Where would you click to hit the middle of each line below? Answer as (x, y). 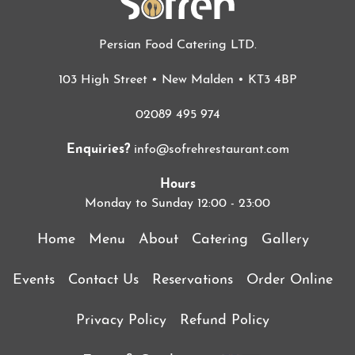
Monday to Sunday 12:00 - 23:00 (177, 204)
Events (34, 281)
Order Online (290, 281)
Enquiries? (98, 150)
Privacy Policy (121, 321)
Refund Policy (225, 321)
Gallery (285, 240)
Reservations (193, 281)
